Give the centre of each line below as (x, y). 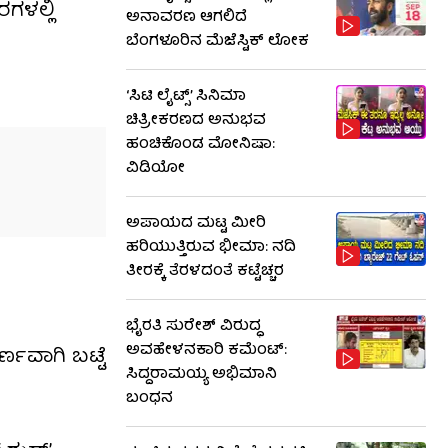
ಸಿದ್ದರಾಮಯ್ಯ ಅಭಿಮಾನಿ (201, 375)
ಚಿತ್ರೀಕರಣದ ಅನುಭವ (196, 121)
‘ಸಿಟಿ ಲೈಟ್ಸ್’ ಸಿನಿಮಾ (186, 97)
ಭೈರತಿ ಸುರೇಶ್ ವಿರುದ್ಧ (193, 327)
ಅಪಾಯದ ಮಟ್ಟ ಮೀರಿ (196, 224)
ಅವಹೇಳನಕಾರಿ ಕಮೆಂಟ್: (206, 351)
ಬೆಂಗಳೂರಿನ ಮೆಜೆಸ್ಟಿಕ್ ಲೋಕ (217, 42)
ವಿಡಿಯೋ (155, 169)
